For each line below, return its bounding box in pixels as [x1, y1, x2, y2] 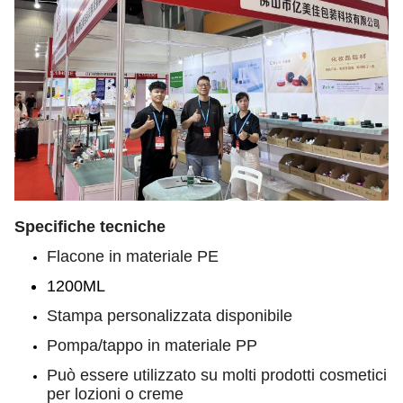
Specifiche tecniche [14, 218, 166, 236]
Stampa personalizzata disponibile [47, 307, 292, 325]
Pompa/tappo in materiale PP [47, 336, 257, 354]
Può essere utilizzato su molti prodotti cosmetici [47, 366, 387, 384]
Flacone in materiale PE [47, 247, 219, 265]
